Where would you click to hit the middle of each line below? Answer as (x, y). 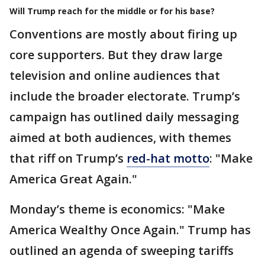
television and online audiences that (115, 75)
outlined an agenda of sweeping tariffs (122, 250)
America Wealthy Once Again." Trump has (130, 230)
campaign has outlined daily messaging (124, 117)
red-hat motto (168, 158)
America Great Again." (73, 179)
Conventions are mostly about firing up (123, 34)
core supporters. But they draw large (116, 54)
